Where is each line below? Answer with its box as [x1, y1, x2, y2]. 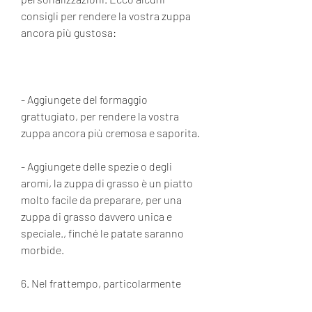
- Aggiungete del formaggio [21, 92, 148, 106]
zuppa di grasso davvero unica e [21, 209, 172, 223]
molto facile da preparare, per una [21, 192, 182, 206]
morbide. [21, 242, 66, 256]
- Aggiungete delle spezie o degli [21, 159, 172, 173]
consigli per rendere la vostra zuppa [21, 8, 191, 22]
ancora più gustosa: [21, 25, 116, 39]
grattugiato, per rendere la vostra [21, 109, 179, 123]
